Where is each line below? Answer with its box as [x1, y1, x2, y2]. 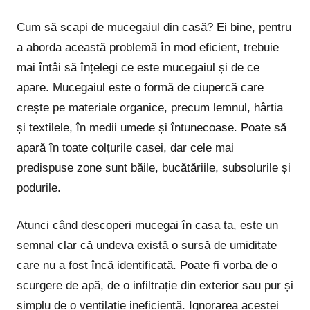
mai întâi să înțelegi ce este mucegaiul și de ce [17, 60, 259, 74]
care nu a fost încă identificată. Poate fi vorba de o [17, 259, 277, 273]
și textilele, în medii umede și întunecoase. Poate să [17, 120, 286, 134]
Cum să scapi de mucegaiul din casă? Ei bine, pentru [17, 20, 291, 34]
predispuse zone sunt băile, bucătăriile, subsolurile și [17, 161, 291, 174]
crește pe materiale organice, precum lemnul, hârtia [17, 100, 283, 114]
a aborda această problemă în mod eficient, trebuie [17, 40, 279, 54]
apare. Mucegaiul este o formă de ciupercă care [17, 80, 264, 94]
